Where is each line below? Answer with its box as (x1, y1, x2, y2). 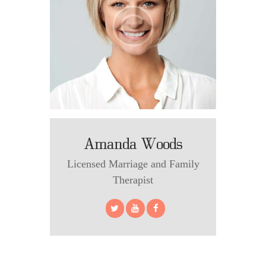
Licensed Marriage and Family (66, 158, 199, 170)
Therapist (113, 174, 153, 186)
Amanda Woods (84, 134, 182, 152)
